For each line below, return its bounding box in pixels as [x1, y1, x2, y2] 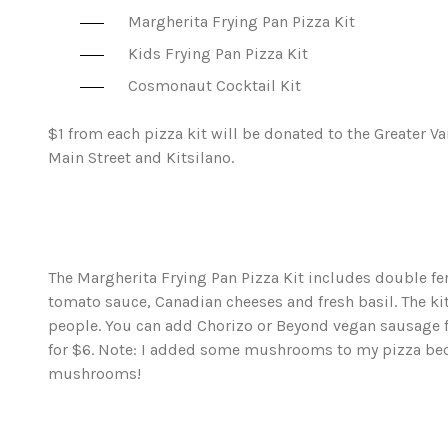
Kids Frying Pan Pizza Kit [127, 44, 308, 63]
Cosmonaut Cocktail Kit [127, 76, 301, 95]
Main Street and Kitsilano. [47, 148, 234, 167]
